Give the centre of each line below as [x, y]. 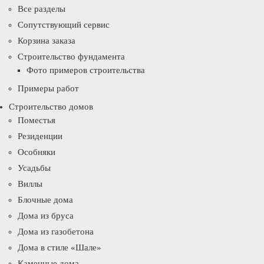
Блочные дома [45, 200]
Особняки [37, 152]
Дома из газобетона [56, 232]
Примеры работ [48, 88]
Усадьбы [34, 168]
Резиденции [40, 136]
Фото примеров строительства [86, 70]
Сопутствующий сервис [64, 25]
